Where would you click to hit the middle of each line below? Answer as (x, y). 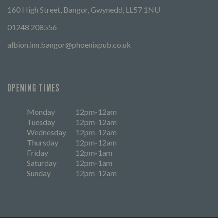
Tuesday (41, 122)
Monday (41, 111)
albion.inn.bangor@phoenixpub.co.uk (69, 44)
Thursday (43, 142)
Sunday (39, 173)
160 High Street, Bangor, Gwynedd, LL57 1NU (84, 9)
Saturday (42, 163)
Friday (37, 152)
